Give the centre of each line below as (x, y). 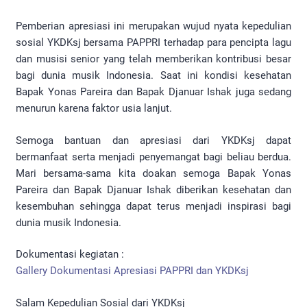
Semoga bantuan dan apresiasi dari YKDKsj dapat (153, 140)
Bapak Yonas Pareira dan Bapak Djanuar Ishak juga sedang (153, 92)
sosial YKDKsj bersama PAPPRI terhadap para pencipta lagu (153, 43)
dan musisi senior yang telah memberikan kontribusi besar (153, 59)
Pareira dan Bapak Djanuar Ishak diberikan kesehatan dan (153, 189)
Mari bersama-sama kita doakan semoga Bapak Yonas (153, 173)
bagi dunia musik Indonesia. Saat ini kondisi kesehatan (153, 76)
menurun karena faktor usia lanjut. (94, 109)
